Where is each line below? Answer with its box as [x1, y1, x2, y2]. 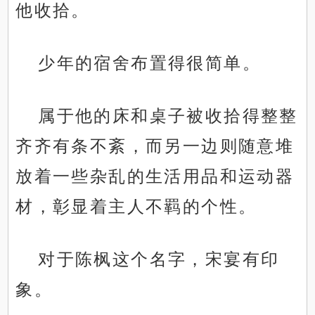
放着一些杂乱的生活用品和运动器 [15, 167, 295, 186]
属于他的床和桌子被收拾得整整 [38, 106, 298, 126]
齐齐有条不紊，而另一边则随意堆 [15, 136, 295, 156]
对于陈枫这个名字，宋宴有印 [38, 250, 280, 269]
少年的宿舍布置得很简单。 [38, 53, 262, 73]
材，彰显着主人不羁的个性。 [15, 197, 257, 217]
